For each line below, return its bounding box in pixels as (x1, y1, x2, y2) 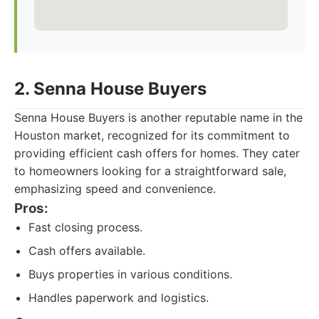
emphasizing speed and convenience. (14, 182, 216, 196)
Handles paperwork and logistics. (28, 291, 209, 305)
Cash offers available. (28, 244, 145, 258)
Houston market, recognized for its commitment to (14, 128, 290, 142)
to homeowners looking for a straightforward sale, (14, 164, 286, 178)
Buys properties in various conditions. (28, 267, 232, 281)
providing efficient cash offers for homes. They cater (14, 146, 300, 160)
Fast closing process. (28, 220, 142, 234)
